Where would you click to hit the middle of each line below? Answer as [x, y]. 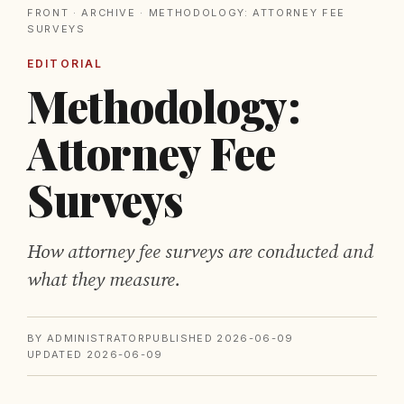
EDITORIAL [65, 64]
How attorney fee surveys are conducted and [200, 252]
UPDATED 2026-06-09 [95, 354]
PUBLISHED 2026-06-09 [220, 338]
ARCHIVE [109, 13]
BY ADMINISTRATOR [87, 338]
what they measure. [104, 280]
